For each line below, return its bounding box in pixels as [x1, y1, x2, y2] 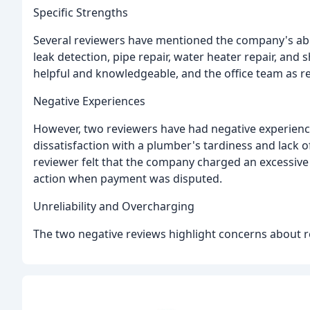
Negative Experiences [33, 93, 145, 109]
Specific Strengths [33, 4, 128, 20]
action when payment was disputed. [33, 170, 222, 186]
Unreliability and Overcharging [33, 198, 194, 214]
